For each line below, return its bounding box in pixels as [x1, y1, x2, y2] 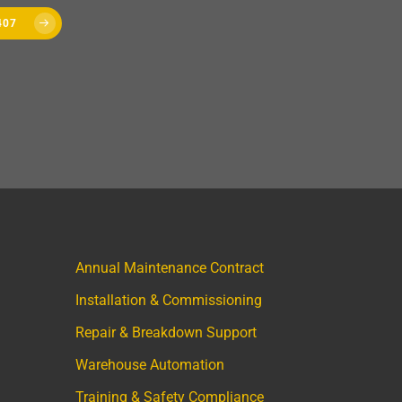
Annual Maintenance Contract [75, 259, 265, 277]
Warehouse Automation [75, 356, 225, 374]
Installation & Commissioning [75, 292, 263, 310]
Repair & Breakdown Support [75, 324, 258, 342]
